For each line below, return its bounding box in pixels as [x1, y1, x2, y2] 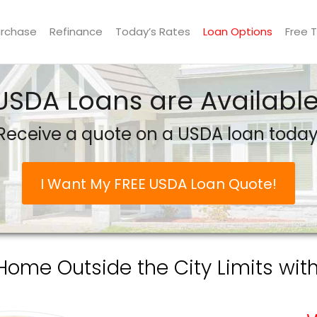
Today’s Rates [115, 24, 190, 39]
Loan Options [203, 24, 272, 39]
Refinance [50, 24, 103, 39]
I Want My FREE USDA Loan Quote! [40, 174, 277, 194]
